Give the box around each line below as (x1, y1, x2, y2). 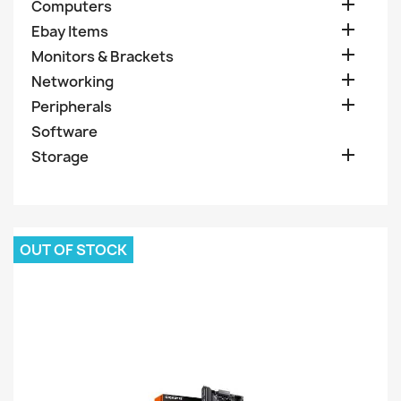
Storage (31, 147, 89, 166)
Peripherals (31, 97, 112, 116)
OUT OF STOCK (20, 240, 127, 260)
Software (31, 122, 98, 141)
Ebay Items (31, 21, 108, 41)
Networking (31, 72, 114, 91)
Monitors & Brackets (31, 47, 174, 66)
